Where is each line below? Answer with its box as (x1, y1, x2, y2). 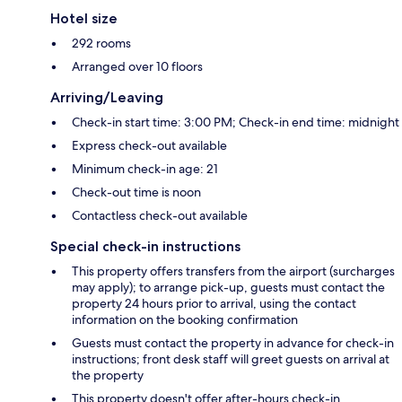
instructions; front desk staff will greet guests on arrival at (72, 350, 389, 367)
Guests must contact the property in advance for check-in (72, 334, 394, 351)
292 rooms (72, 34, 131, 51)
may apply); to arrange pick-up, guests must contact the (72, 278, 385, 295)
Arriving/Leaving (50, 88, 163, 106)
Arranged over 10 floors (72, 57, 203, 74)
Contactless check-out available (72, 206, 248, 223)
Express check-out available (72, 136, 227, 153)
